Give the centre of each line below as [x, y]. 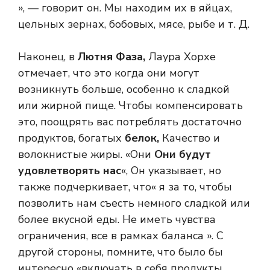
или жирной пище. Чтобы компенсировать [130, 106]
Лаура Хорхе [182, 57]
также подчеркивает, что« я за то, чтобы [125, 187]
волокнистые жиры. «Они [85, 155]
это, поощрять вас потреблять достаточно [130, 122]
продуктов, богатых [70, 138]
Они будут [181, 155]
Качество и [191, 138]
